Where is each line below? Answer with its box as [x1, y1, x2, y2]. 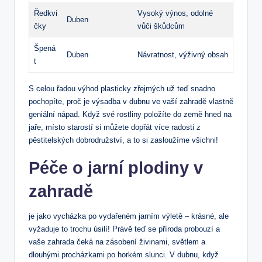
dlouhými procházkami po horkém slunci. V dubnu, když [29, 250, 219, 260]
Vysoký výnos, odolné [137, 9, 213, 18]
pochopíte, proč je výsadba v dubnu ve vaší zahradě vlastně [29, 97, 233, 106]
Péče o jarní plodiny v [29, 158, 203, 178]
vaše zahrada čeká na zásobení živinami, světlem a [29, 237, 205, 247]
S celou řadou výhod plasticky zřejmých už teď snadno [29, 84, 215, 94]
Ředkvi [34, 9, 57, 18]
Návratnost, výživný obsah [137, 50, 228, 60]
